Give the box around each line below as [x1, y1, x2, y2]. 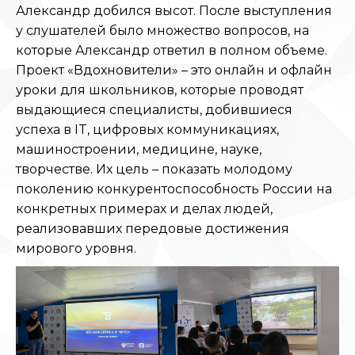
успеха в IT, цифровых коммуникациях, [16, 122, 279, 137]
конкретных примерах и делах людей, [16, 201, 273, 216]
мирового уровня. [16, 241, 136, 256]
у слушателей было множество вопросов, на [16, 23, 309, 38]
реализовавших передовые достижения [16, 221, 289, 236]
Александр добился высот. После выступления [16, 3, 332, 18]
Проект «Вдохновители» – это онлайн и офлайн [16, 63, 332, 78]
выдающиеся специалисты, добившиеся [16, 102, 292, 117]
